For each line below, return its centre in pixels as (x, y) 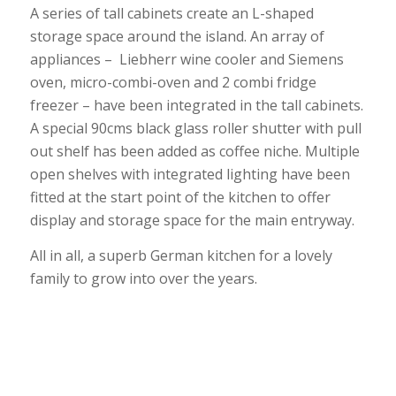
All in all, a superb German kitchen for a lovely (181, 255)
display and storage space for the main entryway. (192, 220)
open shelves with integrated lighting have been (190, 174)
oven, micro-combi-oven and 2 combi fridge (173, 82)
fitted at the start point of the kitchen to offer (180, 197)
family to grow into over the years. (143, 278)
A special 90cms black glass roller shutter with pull (195, 128)
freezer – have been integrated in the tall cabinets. (196, 105)
